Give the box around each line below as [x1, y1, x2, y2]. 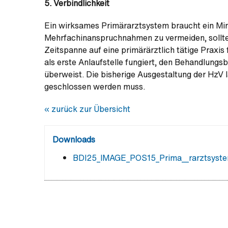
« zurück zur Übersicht [44, 103, 130, 115]
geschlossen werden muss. [44, 80, 145, 93]
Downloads [52, 133, 95, 146]
